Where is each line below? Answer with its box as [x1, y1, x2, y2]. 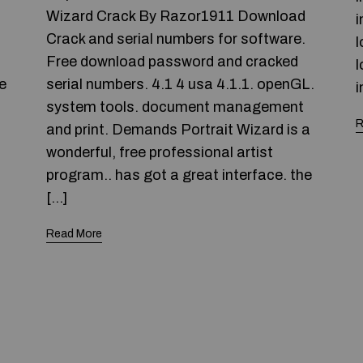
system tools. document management [46, 99, 305, 115]
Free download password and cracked [46, 53, 299, 70]
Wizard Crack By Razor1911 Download [46, 8, 306, 24]
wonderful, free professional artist [46, 144, 274, 160]
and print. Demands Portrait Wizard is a [46, 122, 311, 138]
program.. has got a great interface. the [46, 167, 313, 183]
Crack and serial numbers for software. [46, 31, 306, 47]
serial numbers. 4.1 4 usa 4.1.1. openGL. [46, 76, 315, 92]
